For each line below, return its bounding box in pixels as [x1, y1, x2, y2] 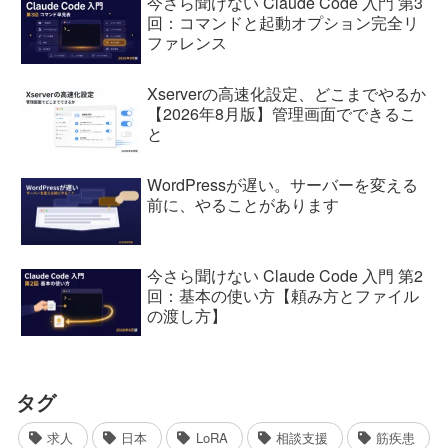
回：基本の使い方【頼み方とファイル [147, 283, 420, 307]
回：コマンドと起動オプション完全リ [147, 11, 420, 35]
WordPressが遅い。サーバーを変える [147, 172, 419, 196]
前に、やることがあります [147, 192, 340, 216]
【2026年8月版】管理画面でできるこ [147, 102, 417, 126]
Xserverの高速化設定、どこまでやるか [147, 82, 427, 106]
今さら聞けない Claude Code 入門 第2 [147, 263, 424, 287]
